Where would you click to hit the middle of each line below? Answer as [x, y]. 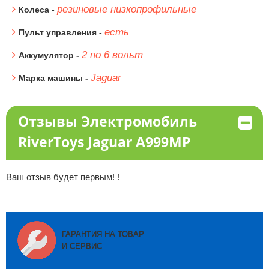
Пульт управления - [61, 32]
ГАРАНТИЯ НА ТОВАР [103, 234]
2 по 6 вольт [112, 55]
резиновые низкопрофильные [126, 9]
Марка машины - [54, 78]
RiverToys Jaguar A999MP [104, 142]
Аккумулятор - [50, 55]
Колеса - [38, 10]
